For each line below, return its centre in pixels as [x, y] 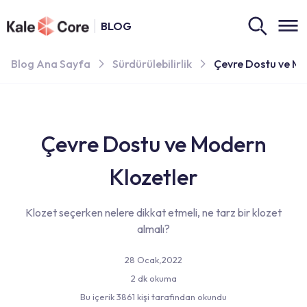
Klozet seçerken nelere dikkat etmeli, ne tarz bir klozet [153, 212]
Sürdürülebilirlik [152, 64]
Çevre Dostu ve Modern [153, 144]
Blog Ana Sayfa [51, 64]
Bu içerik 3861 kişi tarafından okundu [153, 297]
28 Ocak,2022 [153, 260]
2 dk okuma [153, 278]
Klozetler [153, 177]
